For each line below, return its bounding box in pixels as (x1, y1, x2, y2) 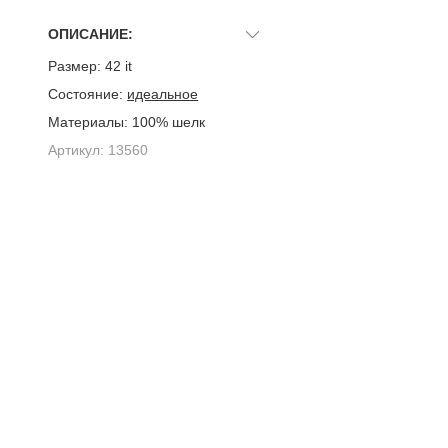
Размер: (48, 57, 102, 74)
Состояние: (48, 85, 124, 102)
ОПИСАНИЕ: (48, 25, 134, 42)
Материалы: (48, 113, 129, 130)
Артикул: (48, 141, 105, 158)
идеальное (127, 85, 199, 102)
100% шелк (128, 113, 206, 130)
